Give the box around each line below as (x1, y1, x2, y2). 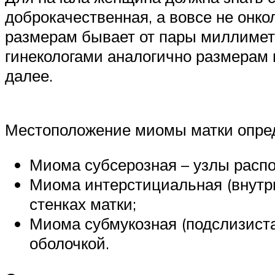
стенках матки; (29, 194, 136, 214)
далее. (5, 66, 53, 86)
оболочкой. (29, 233, 109, 254)
